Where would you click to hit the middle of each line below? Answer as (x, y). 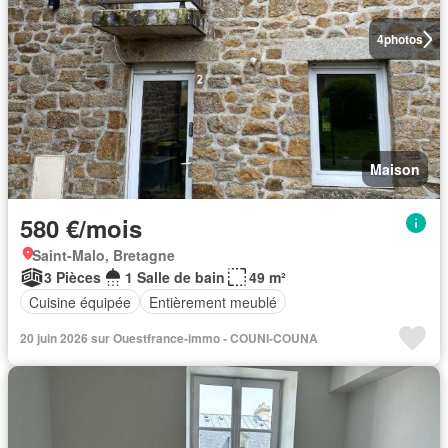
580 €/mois (81, 228)
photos (403, 39)
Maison (395, 169)
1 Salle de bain (175, 277)
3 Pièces (72, 277)
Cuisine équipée (80, 301)
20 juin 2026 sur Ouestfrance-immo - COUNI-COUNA (169, 338)
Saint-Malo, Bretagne (103, 255)
